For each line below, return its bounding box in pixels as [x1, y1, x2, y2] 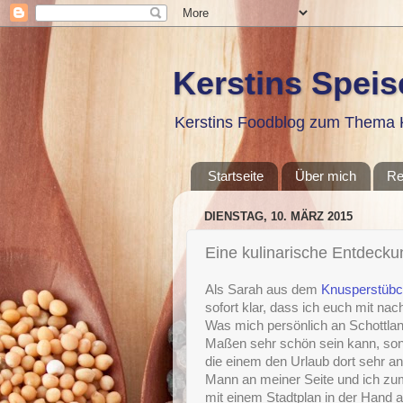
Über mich [294, 168, 356, 184]
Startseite [207, 168, 264, 184]
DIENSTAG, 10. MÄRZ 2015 [204, 210, 353, 224]
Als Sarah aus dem [205, 282, 321, 297]
